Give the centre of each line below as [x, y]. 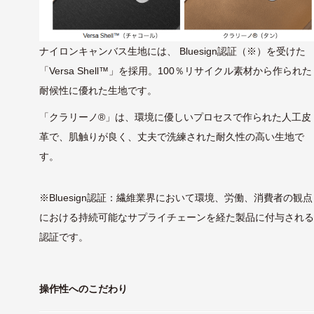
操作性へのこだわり [84, 288]
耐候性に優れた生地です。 [98, 90]
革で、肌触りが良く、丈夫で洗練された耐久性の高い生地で [172, 136]
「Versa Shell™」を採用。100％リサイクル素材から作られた [176, 70]
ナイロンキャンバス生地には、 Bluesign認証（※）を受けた [173, 51]
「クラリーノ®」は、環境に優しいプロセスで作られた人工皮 [176, 117]
